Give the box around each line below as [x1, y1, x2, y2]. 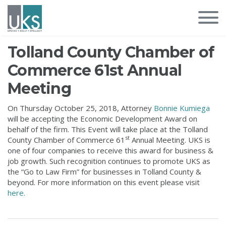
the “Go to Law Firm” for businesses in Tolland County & [8, 166, 201, 177]
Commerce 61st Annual [8, 61, 182, 80]
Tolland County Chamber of [8, 43, 214, 62]
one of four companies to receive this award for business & [8, 145, 213, 155]
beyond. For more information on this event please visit [8, 177, 200, 187]
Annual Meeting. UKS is [130, 135, 210, 145]
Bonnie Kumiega [154, 103, 210, 113]
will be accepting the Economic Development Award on [8, 114, 197, 124]
